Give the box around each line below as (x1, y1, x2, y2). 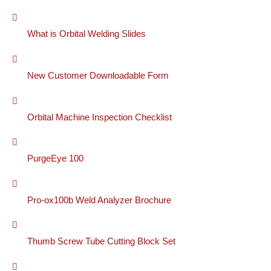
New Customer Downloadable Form (27, 70, 169, 80)
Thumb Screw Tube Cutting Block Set (27, 237, 175, 247)
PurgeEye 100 (27, 154, 83, 164)
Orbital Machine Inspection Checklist (27, 112, 172, 122)
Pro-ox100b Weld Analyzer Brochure (27, 195, 171, 205)
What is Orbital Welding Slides (27, 29, 146, 39)
